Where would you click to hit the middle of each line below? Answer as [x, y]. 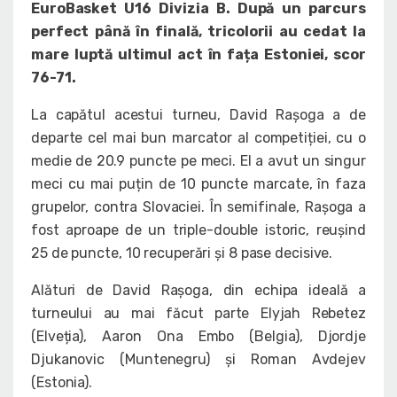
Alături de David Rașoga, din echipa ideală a [198, 291]
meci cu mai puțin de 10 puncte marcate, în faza [198, 184]
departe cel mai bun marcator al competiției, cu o [198, 138]
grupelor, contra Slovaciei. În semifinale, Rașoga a [198, 207]
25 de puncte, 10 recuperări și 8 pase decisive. [182, 253]
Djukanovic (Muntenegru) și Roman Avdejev [198, 360]
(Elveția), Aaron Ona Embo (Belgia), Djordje [198, 337]
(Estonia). [62, 383]
